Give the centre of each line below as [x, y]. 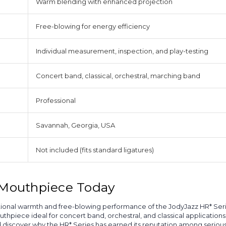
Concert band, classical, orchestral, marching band [118, 76]
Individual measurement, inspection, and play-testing [122, 51]
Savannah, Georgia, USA [75, 125]
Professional [56, 101]
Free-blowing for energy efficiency [93, 26]
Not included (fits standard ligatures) [95, 150]
